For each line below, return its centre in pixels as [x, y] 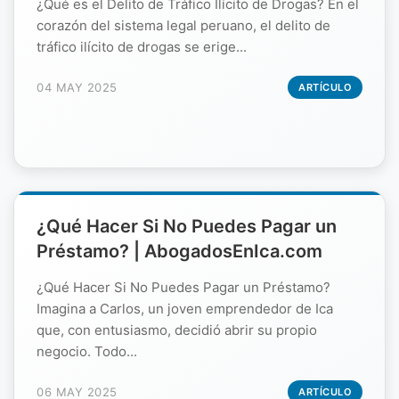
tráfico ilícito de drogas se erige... [142, 46]
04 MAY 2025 [77, 87]
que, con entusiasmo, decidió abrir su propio [177, 330]
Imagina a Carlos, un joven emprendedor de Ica [185, 308]
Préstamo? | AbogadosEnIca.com [179, 251]
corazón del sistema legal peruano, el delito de [183, 25]
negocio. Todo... [87, 351]
